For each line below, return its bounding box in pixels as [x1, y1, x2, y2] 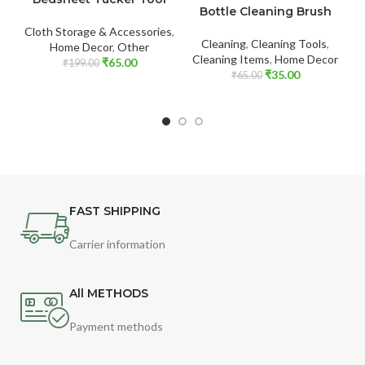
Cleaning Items [192, 51, 270, 66]
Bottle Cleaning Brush [199, 3, 332, 19]
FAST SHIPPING [69, 204, 161, 219]
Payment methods [69, 319, 164, 334]
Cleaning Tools [251, 36, 328, 51]
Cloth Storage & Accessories [24, 24, 172, 39]
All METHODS [69, 286, 149, 301]
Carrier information [69, 237, 166, 252]
